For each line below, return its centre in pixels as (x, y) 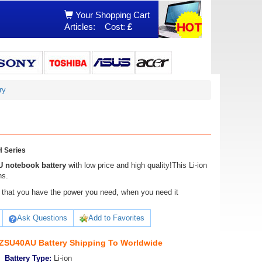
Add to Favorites (117, 218)
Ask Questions (42, 218)
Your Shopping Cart (111, 15)
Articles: (81, 27)
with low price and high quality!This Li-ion (136, 165)
